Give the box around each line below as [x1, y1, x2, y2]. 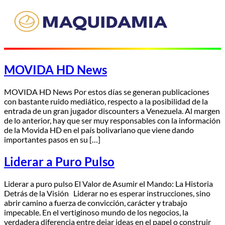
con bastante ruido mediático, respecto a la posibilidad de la [4, 96, 208, 106]
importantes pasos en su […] [4, 134, 100, 144]
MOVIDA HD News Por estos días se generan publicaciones [4, 86, 209, 96]
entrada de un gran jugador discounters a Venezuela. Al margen [4, 105, 220, 116]
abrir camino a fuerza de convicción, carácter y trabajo [4, 197, 187, 207]
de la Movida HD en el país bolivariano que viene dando [4, 125, 194, 135]
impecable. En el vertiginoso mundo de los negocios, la [4, 207, 188, 217]
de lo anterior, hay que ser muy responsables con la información [4, 115, 220, 125]
